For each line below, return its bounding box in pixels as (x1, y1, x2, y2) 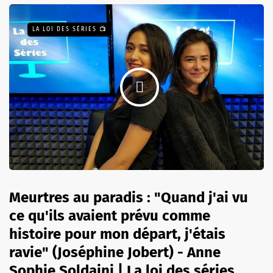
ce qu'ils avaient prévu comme (9, 207, 210, 224)
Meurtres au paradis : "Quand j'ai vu (9, 188, 248, 206)
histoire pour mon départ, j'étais (9, 225, 225, 243)
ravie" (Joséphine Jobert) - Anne (9, 243, 221, 261)
